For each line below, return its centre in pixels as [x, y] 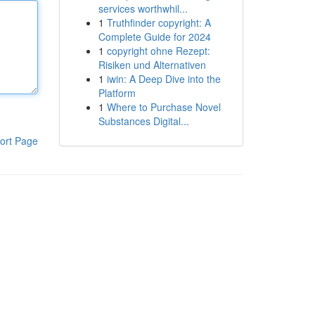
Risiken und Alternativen [152, 65]
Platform [117, 93]
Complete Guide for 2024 [154, 37]
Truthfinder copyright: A [159, 22]
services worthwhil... [143, 8]
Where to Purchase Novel [163, 107]
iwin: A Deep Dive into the [163, 79]
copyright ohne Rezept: [158, 51]
